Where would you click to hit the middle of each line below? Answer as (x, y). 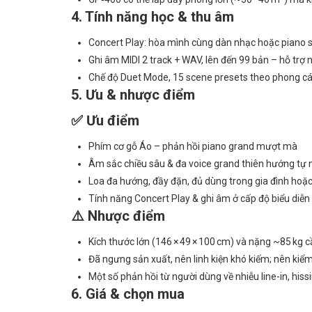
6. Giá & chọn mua (128, 294)
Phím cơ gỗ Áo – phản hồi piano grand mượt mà (193, 146)
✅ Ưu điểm (105, 120)
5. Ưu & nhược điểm (133, 95)
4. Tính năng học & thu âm (153, 17)
